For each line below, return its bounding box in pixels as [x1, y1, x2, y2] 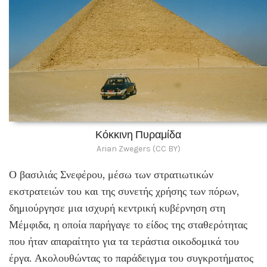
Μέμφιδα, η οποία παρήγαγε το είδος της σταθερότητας [9, 218, 247, 231]
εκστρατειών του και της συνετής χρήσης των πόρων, [9, 184, 239, 198]
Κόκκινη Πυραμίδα [95, 128, 181, 141]
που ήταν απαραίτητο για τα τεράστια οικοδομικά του [9, 234, 239, 248]
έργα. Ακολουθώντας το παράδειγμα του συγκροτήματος [9, 251, 253, 265]
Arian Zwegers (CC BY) [96, 143, 181, 154]
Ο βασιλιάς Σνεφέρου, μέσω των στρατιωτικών [9, 167, 213, 181]
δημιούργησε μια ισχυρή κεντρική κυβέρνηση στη [9, 201, 225, 215]
